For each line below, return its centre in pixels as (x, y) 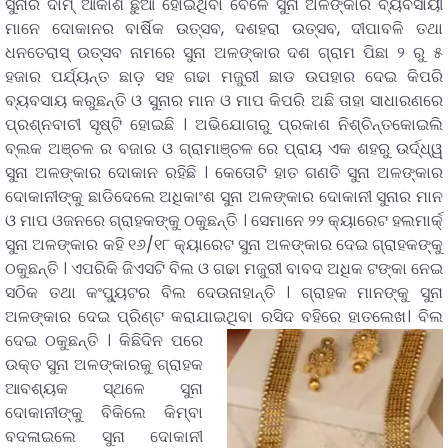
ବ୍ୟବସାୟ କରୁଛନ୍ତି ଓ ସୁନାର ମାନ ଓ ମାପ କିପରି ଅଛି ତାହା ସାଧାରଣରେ (224, 101)
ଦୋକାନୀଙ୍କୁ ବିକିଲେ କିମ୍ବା (104, 413)
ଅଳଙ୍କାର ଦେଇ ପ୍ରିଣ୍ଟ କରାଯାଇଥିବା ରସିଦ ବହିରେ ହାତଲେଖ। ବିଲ (224, 317)
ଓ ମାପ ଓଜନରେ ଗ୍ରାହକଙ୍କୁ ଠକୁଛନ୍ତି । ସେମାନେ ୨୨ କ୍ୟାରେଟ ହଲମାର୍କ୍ (224, 221)
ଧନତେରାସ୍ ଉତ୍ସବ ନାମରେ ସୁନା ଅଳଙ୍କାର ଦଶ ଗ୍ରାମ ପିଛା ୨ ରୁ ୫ (224, 53)
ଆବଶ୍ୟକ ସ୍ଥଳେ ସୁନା (104, 389)
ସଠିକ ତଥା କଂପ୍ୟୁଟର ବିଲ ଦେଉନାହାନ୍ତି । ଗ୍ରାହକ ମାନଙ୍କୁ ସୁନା (224, 293)
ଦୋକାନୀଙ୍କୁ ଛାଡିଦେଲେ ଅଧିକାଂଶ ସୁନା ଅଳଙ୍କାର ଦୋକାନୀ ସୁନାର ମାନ (224, 197)
